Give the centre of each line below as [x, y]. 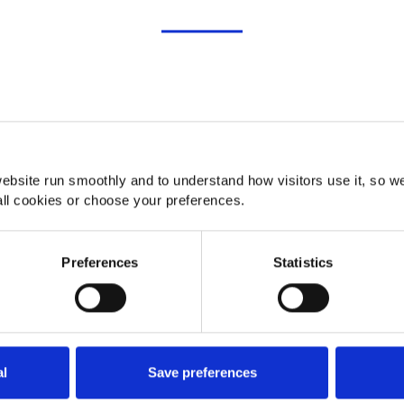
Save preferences [202, 372]
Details [202, 53]
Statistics [303, 262]
